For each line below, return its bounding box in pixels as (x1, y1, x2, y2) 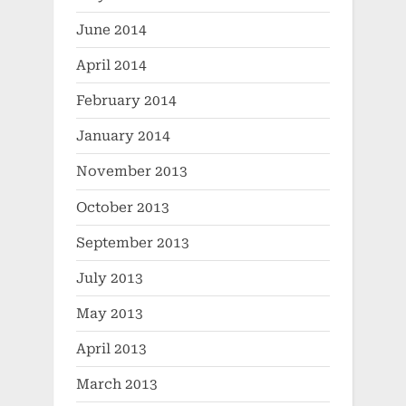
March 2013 (76, 376, 158, 393)
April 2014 (76, 56, 147, 73)
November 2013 (76, 163, 188, 180)
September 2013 (76, 234, 189, 251)
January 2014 (76, 128, 170, 145)
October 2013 (76, 198, 169, 216)
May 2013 (76, 305, 143, 323)
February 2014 (76, 92, 177, 110)
